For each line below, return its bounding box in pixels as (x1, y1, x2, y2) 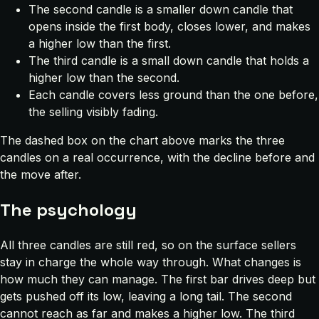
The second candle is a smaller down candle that (28, 1, 293, 16)
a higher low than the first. (28, 36, 171, 51)
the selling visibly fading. (28, 104, 158, 119)
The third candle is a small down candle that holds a (28, 53, 309, 68)
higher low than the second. (28, 70, 179, 85)
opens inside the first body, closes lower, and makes (28, 19, 310, 33)
